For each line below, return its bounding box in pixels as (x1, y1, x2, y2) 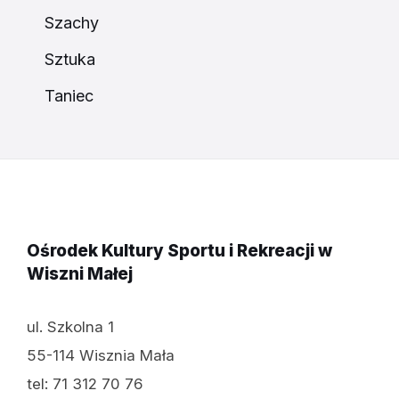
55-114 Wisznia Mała (27, 346, 175, 364)
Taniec (45, 85, 94, 105)
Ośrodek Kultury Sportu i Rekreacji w (27, 240, 332, 261)
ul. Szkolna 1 (27, 317, 114, 336)
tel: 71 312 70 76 (27, 374, 143, 393)
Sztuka (45, 49, 95, 69)
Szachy (45, 12, 99, 32)
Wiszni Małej (27, 263, 133, 284)
